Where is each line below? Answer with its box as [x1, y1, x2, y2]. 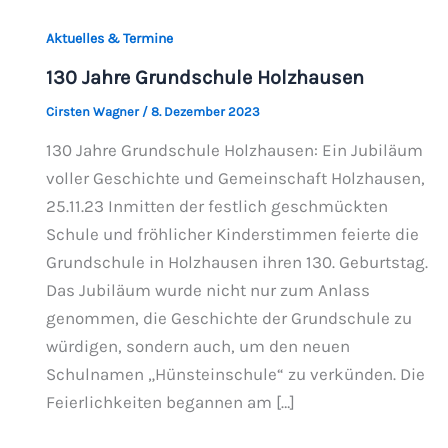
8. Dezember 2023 [150, 103, 260, 119]
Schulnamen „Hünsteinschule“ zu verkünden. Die [45, 364, 425, 385]
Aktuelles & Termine [45, 30, 173, 47]
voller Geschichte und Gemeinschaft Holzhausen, [45, 168, 425, 189]
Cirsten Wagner [45, 103, 142, 119]
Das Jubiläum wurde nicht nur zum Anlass [45, 280, 370, 301]
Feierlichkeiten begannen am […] [45, 392, 295, 413]
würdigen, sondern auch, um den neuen [45, 336, 350, 357]
